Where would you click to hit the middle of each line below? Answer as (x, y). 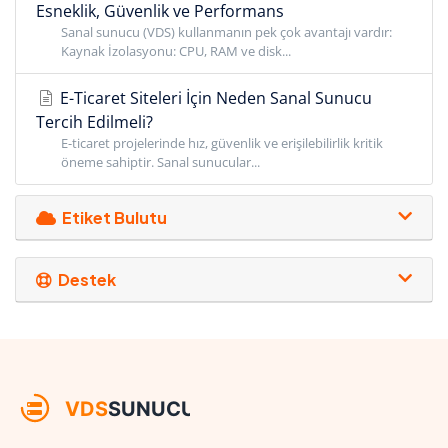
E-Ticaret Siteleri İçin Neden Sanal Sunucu (214, 98)
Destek (84, 280)
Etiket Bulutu (111, 218)
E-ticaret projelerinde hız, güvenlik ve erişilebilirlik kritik (222, 143)
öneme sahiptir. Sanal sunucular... (160, 162)
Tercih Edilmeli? (94, 122)
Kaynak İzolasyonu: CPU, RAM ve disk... (176, 51)
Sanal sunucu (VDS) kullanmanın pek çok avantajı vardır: (226, 32)
